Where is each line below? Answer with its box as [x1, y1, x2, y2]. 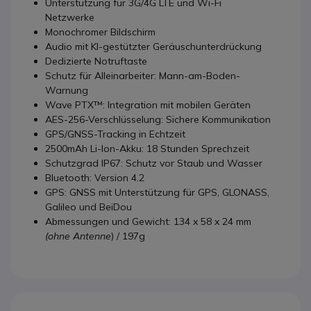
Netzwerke [45, 10, 94, 24]
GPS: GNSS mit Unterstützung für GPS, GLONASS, [45, 185, 269, 199]
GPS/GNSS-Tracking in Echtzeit [45, 127, 185, 140]
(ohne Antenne [45, 229, 111, 242]
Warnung [45, 83, 88, 96]
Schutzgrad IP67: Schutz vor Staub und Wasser [45, 156, 262, 169]
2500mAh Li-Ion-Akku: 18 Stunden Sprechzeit [45, 142, 249, 155]
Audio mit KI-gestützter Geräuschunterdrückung [45, 40, 262, 53]
